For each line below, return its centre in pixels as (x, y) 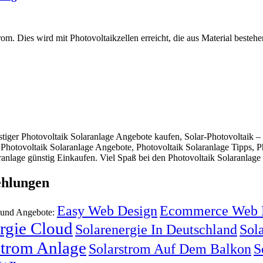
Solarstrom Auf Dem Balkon (170, 248)
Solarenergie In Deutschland (156, 229)
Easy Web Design (107, 210)
